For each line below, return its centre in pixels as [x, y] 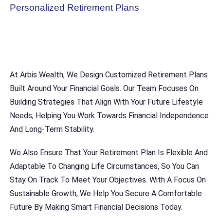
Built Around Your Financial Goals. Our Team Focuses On [104, 88]
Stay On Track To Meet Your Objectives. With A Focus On [108, 180]
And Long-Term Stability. [52, 129]
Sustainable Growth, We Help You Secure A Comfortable [106, 193]
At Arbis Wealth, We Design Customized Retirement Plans [109, 75]
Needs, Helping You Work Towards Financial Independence [109, 116]
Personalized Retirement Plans [74, 8]
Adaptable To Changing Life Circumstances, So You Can [104, 166]
